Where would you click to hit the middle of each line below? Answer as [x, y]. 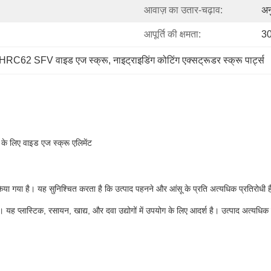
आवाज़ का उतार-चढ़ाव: [183, 10]
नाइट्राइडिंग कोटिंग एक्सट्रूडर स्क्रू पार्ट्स [189, 60]
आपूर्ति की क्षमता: [172, 34]
